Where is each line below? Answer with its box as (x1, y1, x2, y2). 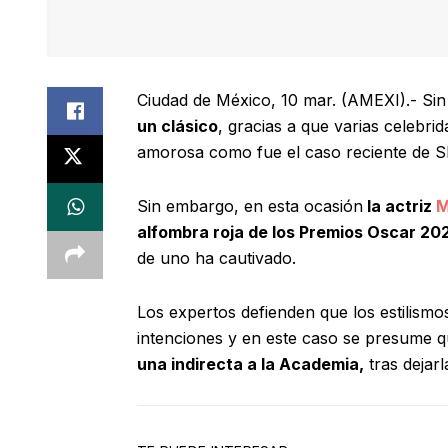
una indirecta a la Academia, (137, 354, 364, 375)
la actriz (363, 196, 436, 217)
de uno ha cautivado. (137, 248, 296, 269)
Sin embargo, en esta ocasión (137, 196, 363, 217)
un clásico (137, 116, 218, 137)
